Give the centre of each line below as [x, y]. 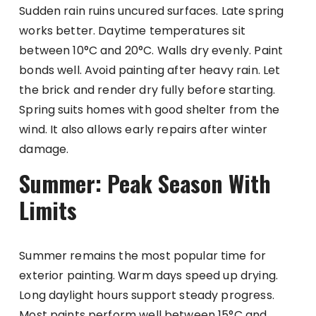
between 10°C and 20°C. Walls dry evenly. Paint [151, 51]
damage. [44, 150]
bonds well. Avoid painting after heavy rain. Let [150, 71]
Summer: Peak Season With [145, 183]
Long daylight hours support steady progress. [147, 296]
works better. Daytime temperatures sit [132, 31]
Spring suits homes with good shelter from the [149, 110]
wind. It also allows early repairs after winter [144, 130]
